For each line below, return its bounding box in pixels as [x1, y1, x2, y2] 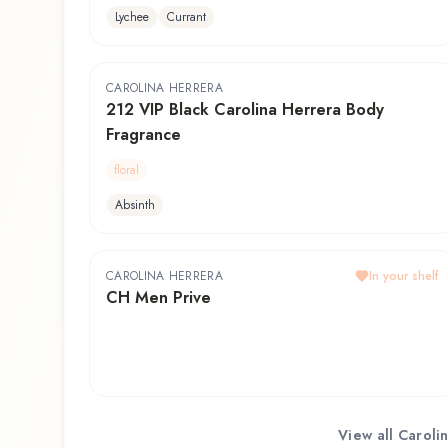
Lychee [115, 8, 149, 27]
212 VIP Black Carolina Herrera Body [106, 98, 384, 122]
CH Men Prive [106, 286, 211, 310]
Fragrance [106, 123, 181, 147]
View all [338, 424, 398, 445]
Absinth [115, 196, 155, 215]
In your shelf [369, 267, 439, 286]
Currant [167, 8, 206, 27]
